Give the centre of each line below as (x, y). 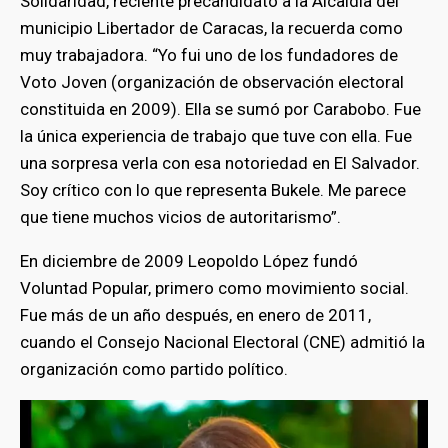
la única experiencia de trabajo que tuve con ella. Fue (216, 136)
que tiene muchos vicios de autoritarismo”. (180, 217)
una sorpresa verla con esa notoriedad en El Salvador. (220, 163)
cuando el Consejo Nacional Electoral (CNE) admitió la (222, 342)
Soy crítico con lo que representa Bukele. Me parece (213, 190)
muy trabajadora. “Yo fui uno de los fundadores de (209, 55)
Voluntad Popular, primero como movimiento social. (214, 288)
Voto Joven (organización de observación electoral (212, 82)
